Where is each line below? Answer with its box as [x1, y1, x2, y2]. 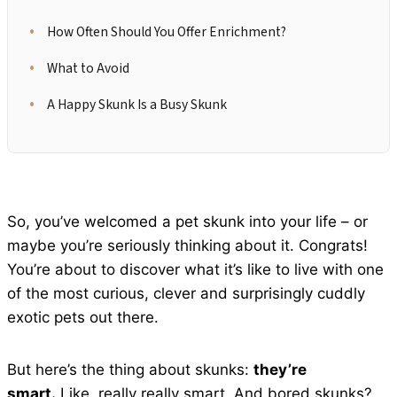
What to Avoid [47, 58, 129, 79]
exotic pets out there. [7, 308, 159, 327]
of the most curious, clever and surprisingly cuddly [7, 284, 365, 303]
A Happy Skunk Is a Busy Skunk [47, 95, 227, 115]
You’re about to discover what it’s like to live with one [7, 261, 384, 279]
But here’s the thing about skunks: [7, 361, 253, 379]
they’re [253, 361, 307, 379]
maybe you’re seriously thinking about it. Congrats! [7, 237, 368, 255]
